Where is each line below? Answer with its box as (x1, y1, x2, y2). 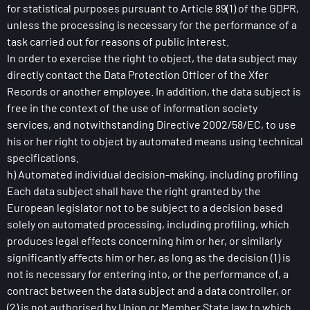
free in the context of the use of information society (7, 101, 257, 114)
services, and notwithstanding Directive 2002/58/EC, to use (7, 118, 296, 131)
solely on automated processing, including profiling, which (7, 217, 289, 230)
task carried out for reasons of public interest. (7, 35, 229, 48)
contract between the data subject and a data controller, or (7, 284, 291, 297)
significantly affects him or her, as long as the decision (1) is (7, 250, 291, 264)
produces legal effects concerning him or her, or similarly (7, 234, 282, 247)
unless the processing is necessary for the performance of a (7, 18, 297, 31)
